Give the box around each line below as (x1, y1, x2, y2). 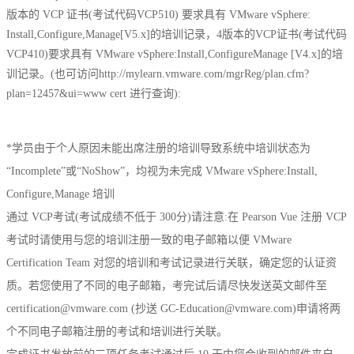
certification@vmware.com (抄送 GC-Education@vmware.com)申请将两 (6, 302, 341, 314)
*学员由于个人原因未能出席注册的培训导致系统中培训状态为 (6, 141, 311, 154)
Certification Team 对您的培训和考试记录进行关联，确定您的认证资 (6, 256, 337, 269)
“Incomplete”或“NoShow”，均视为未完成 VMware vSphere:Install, (6, 164, 318, 177)
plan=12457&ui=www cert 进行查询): (6, 87, 181, 100)
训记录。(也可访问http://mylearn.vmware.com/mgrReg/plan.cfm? (6, 67, 309, 80)
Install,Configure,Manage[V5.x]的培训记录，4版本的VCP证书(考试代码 (6, 28, 347, 40)
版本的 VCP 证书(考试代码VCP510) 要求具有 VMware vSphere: (6, 8, 311, 21)
